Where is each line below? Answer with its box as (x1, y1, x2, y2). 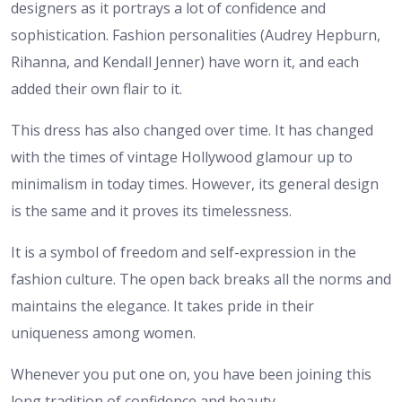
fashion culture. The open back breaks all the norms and (11, 269, 391, 290)
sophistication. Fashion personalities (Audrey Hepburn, (11, 25, 380, 46)
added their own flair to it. (11, 79, 182, 100)
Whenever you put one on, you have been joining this (11, 364, 371, 385)
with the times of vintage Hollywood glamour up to (11, 147, 353, 168)
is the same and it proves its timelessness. (11, 201, 292, 222)
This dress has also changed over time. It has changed (11, 120, 373, 141)
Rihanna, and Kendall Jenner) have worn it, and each (11, 52, 359, 73)
